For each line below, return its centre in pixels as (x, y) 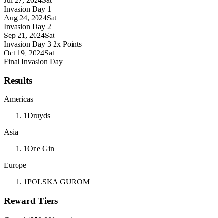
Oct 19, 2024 (24, 53)
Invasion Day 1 (27, 9)
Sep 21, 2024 (24, 35)
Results (18, 80)
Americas (18, 99)
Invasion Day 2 (27, 26)
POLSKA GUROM (58, 182)
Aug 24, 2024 (25, 18)
